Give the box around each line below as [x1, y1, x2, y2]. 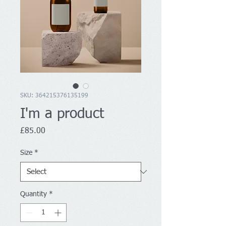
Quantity [20, 191, 47, 198]
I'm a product [20, 107, 104, 121]
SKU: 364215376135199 [20, 93, 88, 99]
